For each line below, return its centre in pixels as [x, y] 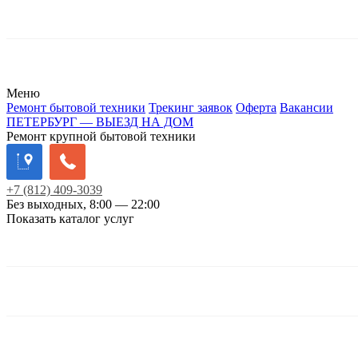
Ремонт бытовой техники [76, 107]
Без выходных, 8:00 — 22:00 [83, 204]
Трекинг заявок [191, 107]
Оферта [256, 107]
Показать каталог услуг [70, 218]
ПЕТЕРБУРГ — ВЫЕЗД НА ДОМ [100, 121]
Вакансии [306, 107]
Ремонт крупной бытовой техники [101, 136]
